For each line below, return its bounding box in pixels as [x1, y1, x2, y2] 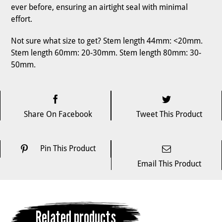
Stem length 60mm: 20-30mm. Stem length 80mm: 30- [11, 48, 202, 58]
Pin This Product [40, 144, 96, 154]
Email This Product [137, 159, 201, 168]
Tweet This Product [136, 109, 202, 119]
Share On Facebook [24, 109, 92, 119]
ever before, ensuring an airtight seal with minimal [11, 2, 188, 12]
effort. [11, 14, 33, 24]
